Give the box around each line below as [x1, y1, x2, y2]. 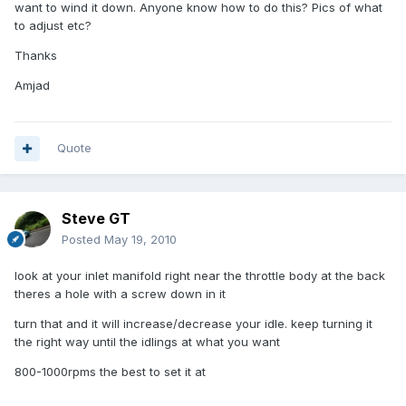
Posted [62, 232, 104, 247]
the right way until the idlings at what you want [14, 334, 280, 350]
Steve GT [62, 209, 130, 228]
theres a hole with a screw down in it [14, 286, 226, 302]
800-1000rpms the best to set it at [14, 364, 206, 380]
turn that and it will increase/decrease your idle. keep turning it [14, 316, 372, 332]
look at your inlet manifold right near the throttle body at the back [14, 268, 385, 284]
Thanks [14, 48, 57, 63]
